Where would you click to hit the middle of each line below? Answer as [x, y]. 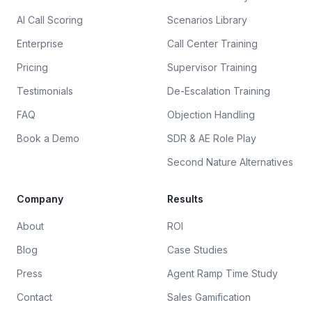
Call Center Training [212, 44]
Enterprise [40, 44]
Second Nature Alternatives [230, 162]
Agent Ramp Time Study [223, 273]
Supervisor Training [212, 67]
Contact [34, 297]
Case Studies [197, 250]
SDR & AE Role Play [212, 138]
